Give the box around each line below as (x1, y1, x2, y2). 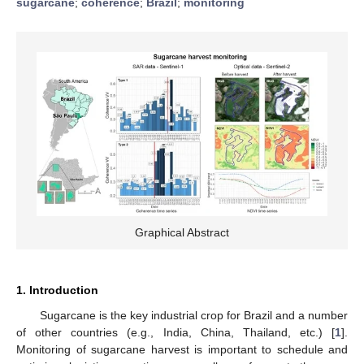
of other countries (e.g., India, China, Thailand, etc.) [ (16, 325, 335, 339)
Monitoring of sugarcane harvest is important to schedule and (16, 342, 348, 356)
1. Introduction (16, 283, 98, 297)
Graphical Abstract (135, 225, 229, 239)
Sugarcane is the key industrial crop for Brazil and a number (39, 308, 348, 322)
